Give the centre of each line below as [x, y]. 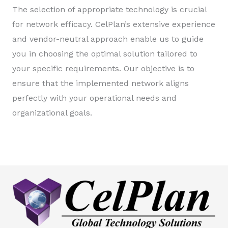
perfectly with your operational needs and [94, 98]
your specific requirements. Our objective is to [103, 68]
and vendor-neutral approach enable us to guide [108, 39]
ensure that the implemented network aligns [101, 83]
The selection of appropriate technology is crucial [109, 9]
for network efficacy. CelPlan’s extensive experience [114, 24]
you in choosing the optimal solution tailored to [105, 53]
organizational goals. [52, 112]
